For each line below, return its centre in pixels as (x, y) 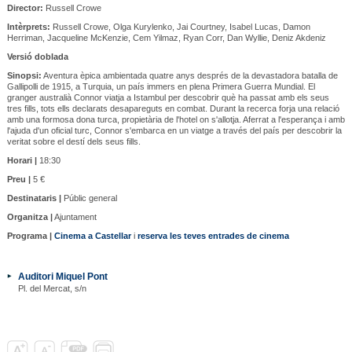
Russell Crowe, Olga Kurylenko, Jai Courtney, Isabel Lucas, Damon (180, 26)
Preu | (18, 179)
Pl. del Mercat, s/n (52, 288)
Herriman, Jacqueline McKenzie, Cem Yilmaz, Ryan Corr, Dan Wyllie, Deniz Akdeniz (166, 37)
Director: (25, 7)
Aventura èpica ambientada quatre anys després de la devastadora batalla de (189, 75)
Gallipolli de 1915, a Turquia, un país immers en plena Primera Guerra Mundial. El (161, 86)
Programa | (29, 235)
